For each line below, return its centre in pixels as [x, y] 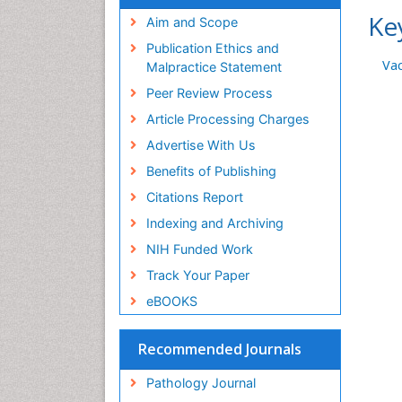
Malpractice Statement [214, 67]
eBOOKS [171, 301]
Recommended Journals [220, 350]
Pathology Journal [201, 383]
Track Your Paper [197, 275]
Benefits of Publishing [211, 171]
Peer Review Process [209, 93]
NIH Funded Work [199, 249]
